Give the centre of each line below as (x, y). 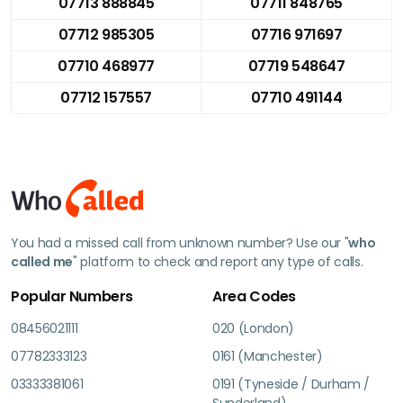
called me (42, 261)
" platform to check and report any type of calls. (218, 261)
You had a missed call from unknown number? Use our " (180, 242)
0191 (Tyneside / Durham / (291, 384)
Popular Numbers (72, 296)
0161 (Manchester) (268, 356)
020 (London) (254, 328)
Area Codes (254, 296)
